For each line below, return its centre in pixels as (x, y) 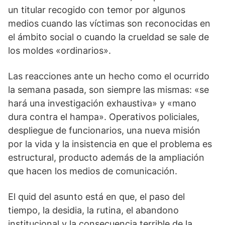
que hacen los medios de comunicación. (93, 171)
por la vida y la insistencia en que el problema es (110, 144)
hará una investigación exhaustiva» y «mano (102, 103)
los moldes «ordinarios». (60, 50)
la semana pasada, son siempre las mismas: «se (108, 90)
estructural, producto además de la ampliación (106, 157)
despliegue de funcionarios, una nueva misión (104, 130)
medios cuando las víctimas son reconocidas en (109, 23)
